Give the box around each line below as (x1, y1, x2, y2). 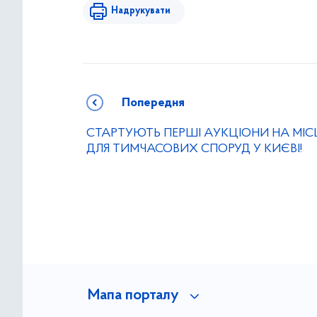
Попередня (122, 96, 185, 110)
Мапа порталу (87, 288, 179, 304)
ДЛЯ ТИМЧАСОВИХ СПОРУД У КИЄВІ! (86, 142, 302, 156)
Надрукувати (111, 6, 171, 17)
